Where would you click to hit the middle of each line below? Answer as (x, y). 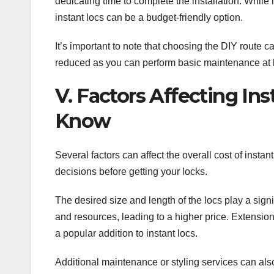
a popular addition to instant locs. (126, 234)
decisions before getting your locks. (131, 172)
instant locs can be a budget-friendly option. (149, 17)
